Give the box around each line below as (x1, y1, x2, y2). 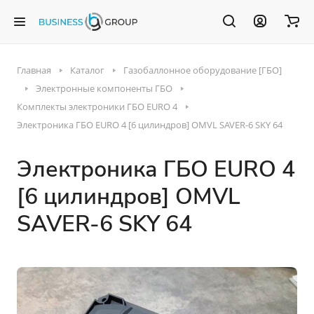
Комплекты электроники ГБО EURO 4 (17, 100, 177, 113)
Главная (17, 64, 51, 76)
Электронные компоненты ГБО (36, 82, 172, 95)
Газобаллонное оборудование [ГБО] (123, 64, 282, 76)
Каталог (70, 64, 104, 76)
